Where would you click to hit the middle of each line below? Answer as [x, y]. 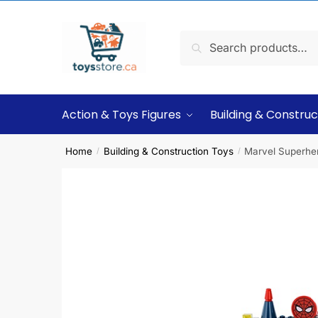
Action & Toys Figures [121, 115]
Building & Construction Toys [168, 151]
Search [203, 40]
